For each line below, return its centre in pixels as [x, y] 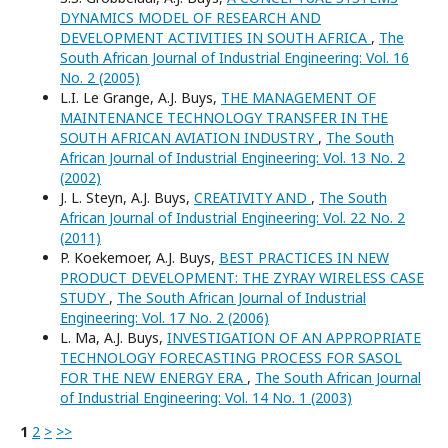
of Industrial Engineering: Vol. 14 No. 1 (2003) [206, 397]
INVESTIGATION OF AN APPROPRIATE [294, 337]
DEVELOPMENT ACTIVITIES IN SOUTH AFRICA [215, 37]
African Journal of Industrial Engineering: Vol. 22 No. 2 [232, 217]
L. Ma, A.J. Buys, [113, 337]
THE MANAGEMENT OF [298, 97]
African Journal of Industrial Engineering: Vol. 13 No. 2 [232, 157]
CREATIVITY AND [252, 197]
